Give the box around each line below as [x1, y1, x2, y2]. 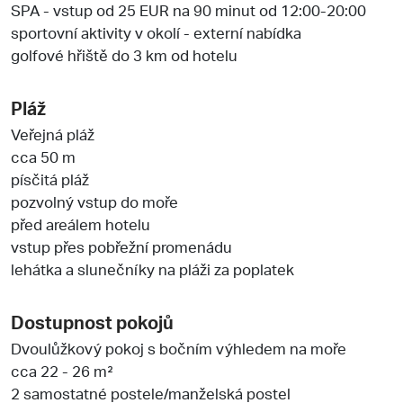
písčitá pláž [11, 168, 89, 189]
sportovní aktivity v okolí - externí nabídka [11, 22, 301, 42]
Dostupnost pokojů [11, 309, 174, 334]
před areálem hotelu [11, 213, 150, 234]
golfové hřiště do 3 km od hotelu [11, 44, 237, 65]
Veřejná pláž [11, 123, 94, 144]
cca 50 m [11, 146, 76, 166]
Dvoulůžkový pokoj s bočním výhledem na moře [11, 337, 346, 358]
